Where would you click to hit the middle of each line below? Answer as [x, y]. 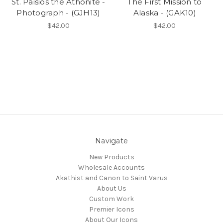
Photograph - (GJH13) [58, 13]
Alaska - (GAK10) [165, 13]
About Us [111, 189]
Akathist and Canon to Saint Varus [111, 178]
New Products [111, 157]
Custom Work [111, 199]
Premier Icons [111, 210]
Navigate [111, 141]
